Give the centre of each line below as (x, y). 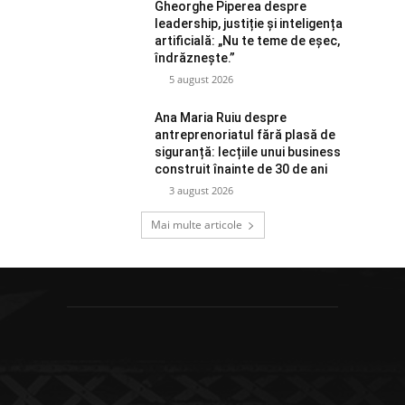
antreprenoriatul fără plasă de (245, 135)
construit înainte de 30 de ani (241, 170)
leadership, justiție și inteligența (249, 24)
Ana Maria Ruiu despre (221, 118)
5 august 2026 (202, 80)
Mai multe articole (196, 225)
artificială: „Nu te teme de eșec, (248, 41)
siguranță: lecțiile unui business (248, 152)
